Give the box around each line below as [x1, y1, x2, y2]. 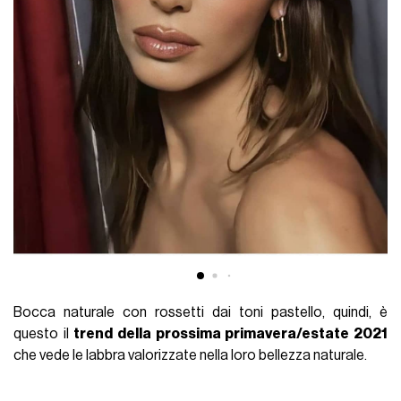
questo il [13, 326, 74, 341]
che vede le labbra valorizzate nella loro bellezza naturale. [13, 347, 368, 363]
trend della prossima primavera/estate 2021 [73, 326, 388, 341]
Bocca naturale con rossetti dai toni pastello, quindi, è [13, 304, 388, 320]
